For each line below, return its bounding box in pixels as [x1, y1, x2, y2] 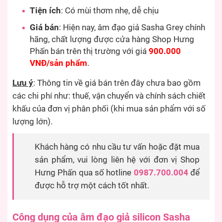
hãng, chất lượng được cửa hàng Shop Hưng [30, 35, 194, 45]
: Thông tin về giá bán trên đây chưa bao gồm [33, 78, 201, 88]
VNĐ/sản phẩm [30, 58, 87, 68]
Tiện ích [30, 6, 61, 16]
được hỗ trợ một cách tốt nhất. [35, 181, 149, 191]
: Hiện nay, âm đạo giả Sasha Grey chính [59, 23, 205, 33]
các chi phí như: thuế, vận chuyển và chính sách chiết [12, 91, 206, 101]
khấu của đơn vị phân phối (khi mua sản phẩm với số [12, 104, 206, 114]
